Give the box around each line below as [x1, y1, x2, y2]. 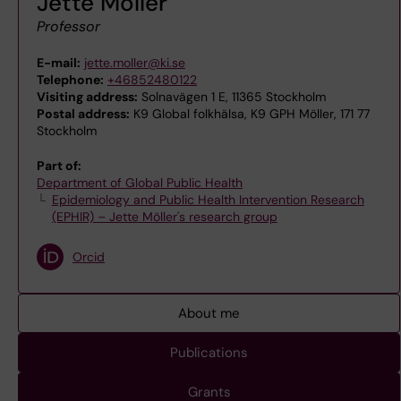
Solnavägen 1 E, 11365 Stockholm [138, 89, 326, 105]
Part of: [37, 158, 81, 174]
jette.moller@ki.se [84, 55, 185, 71]
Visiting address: [37, 89, 138, 105]
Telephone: [37, 72, 104, 88]
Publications [170, 344, 248, 362]
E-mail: [37, 55, 81, 71]
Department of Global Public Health [37, 175, 243, 191]
